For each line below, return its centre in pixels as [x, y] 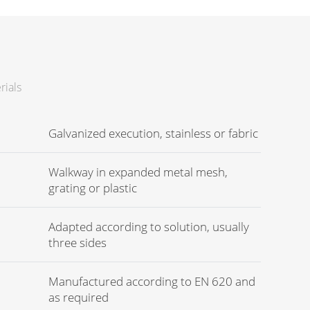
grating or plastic [93, 188]
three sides [77, 243]
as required [79, 297]
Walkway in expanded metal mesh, [138, 172]
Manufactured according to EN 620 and [152, 281]
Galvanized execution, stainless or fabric [153, 133]
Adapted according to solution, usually [149, 227]
